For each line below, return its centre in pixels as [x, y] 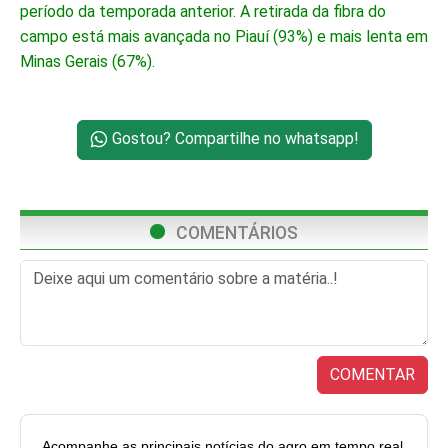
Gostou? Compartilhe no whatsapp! [233, 138]
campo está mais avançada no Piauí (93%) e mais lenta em [224, 36]
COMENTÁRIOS [235, 232]
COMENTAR [372, 374]
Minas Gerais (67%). [87, 61]
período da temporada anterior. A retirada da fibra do [203, 11]
